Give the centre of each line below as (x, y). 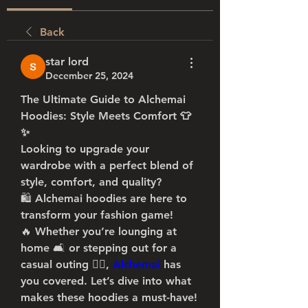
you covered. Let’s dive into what (106, 281)
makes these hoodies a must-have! (109, 297)
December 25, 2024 (89, 76)
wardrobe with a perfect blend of (107, 165)
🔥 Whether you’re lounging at (99, 231)
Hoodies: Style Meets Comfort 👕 (106, 116)
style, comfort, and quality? (91, 182)
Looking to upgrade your (85, 149)
